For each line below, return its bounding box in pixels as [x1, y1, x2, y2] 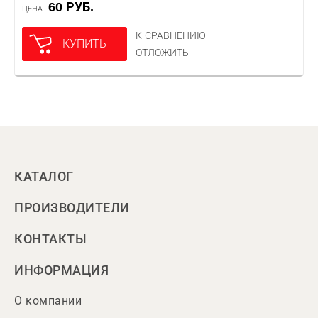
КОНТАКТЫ [14, 232, 87, 246]
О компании [14, 295, 82, 307]
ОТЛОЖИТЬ [136, 47, 189, 58]
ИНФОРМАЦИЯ [14, 263, 109, 278]
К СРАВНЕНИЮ [136, 30, 206, 41]
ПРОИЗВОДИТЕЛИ [14, 201, 130, 215]
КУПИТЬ [62, 38, 106, 50]
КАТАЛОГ [14, 170, 74, 184]
